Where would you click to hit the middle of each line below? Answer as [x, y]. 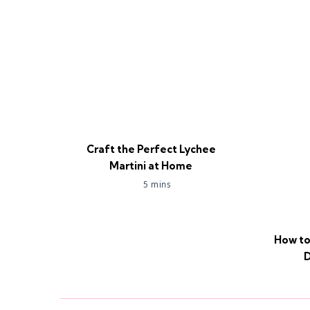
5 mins [157, 184]
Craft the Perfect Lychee [151, 149]
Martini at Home [151, 165]
